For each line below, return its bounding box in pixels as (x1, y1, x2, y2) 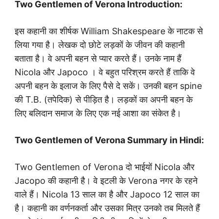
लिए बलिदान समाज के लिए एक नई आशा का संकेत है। (15, 108, 181, 119)
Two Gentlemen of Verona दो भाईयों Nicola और (15, 162, 195, 173)
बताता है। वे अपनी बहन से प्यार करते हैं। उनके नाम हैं (15, 53, 181, 64)
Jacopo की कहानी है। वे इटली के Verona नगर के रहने (15, 175, 197, 186)
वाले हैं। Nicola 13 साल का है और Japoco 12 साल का (15, 189, 199, 200)
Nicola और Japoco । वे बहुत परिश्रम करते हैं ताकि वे (15, 67, 195, 78)
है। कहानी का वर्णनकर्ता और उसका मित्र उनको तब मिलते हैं (15, 203, 200, 214)
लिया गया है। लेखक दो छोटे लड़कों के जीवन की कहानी (15, 40, 185, 50)
